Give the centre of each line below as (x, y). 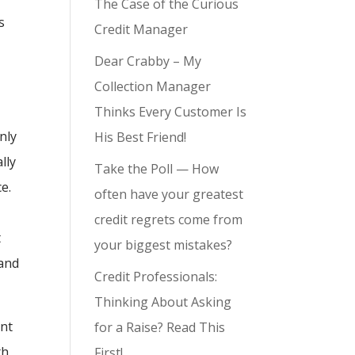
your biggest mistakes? (164, 245)
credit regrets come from (169, 219)
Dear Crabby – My (148, 61)
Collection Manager (153, 86)
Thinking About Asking (163, 302)
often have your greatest (169, 194)
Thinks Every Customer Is (171, 112)
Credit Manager (141, 29)
